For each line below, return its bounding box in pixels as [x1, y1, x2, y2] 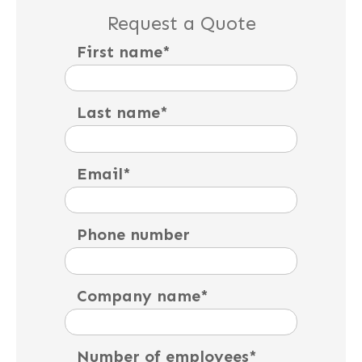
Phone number [77, 225, 190, 245]
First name [77, 41, 162, 61]
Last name [77, 103, 160, 123]
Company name [77, 285, 200, 305]
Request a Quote [106, 11, 256, 35]
